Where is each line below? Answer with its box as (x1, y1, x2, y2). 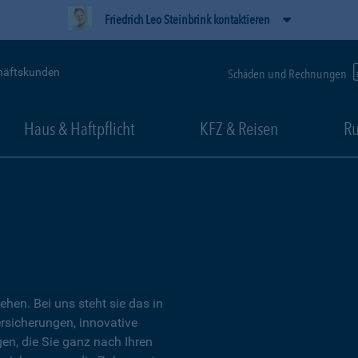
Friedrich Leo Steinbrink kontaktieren (104, 12, 270, 27)
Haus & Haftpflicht (23, 118, 135, 139)
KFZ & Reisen (200, 118, 278, 139)
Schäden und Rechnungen (228, 66, 349, 82)
